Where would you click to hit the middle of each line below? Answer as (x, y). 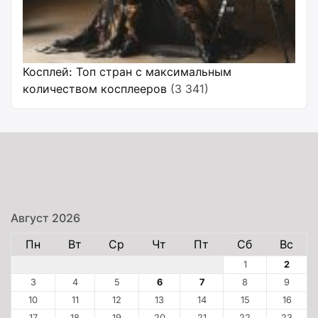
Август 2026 (45, 218)
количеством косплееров (95, 89)
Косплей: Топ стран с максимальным (127, 72)
